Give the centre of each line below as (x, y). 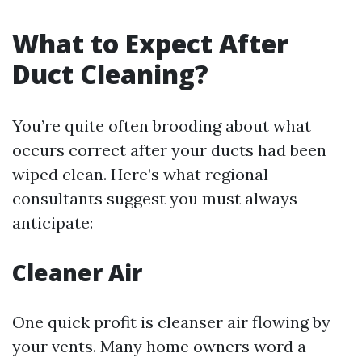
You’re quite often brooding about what (162, 126)
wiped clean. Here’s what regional (140, 174)
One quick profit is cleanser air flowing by (171, 322)
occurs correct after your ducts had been (169, 150)
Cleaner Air (77, 272)
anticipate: (53, 223)
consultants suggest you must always (155, 198)
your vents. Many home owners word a (159, 346)
